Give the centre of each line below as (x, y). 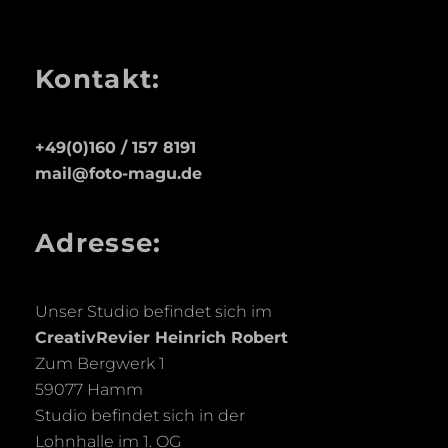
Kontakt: (98, 79)
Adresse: (98, 243)
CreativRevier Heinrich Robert (161, 337)
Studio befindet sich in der (140, 415)
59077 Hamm (89, 389)
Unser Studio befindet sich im (153, 311)
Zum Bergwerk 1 (100, 363)
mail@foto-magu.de (118, 173)
